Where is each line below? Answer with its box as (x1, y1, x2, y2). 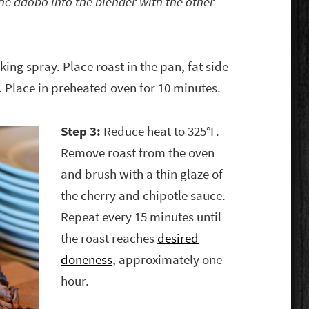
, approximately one (112, 251, 223, 269)
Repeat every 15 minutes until (61, 208, 222, 226)
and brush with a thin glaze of (61, 166, 223, 183)
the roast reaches (61, 230, 158, 248)
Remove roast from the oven (61, 144, 215, 162)
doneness (61, 251, 113, 269)
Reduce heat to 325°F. (103, 123, 220, 141)
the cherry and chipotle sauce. (61, 187, 226, 205)
